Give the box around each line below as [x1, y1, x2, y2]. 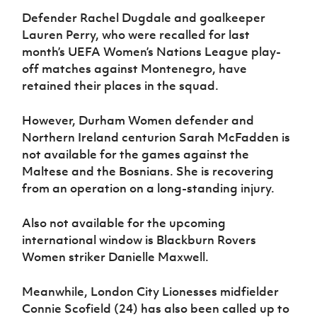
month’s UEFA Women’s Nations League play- [22, 44, 282, 60]
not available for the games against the [22, 146, 250, 163]
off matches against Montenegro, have [22, 61, 248, 77]
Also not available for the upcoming [22, 215, 226, 231]
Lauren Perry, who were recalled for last [22, 27, 250, 43]
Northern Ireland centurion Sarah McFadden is [22, 129, 291, 146]
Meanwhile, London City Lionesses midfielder [22, 284, 279, 300]
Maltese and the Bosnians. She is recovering [22, 163, 275, 180]
